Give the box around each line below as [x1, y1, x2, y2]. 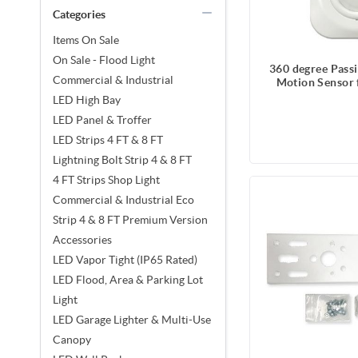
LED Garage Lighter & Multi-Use [53, 312, 211, 326]
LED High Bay [53, 93, 121, 106]
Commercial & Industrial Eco [53, 193, 194, 206]
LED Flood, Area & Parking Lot [53, 272, 203, 286]
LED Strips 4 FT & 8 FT [53, 133, 163, 146]
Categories [53, 7, 105, 21]
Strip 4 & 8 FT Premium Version [53, 213, 208, 226]
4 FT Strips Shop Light [53, 173, 160, 186]
